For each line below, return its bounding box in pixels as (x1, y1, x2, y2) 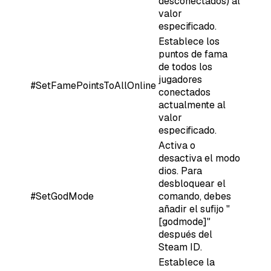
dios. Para (158, 164, 202, 177)
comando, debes (158, 189, 231, 203)
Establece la (158, 255, 215, 269)
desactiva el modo (158, 151, 240, 165)
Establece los (158, 34, 220, 48)
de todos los (158, 60, 212, 73)
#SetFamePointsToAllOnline (31, 79, 156, 92)
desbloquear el (158, 177, 226, 190)
